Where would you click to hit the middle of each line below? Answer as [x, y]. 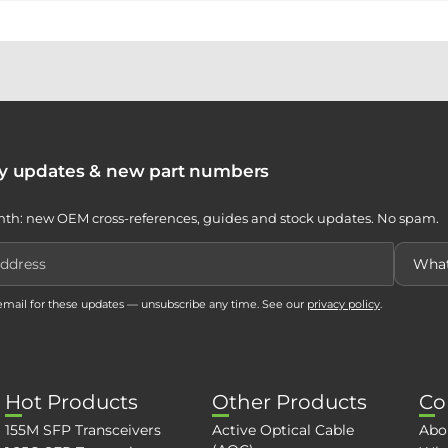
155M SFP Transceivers [83, 430]
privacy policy [343, 304]
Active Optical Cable [283, 430]
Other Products [290, 402]
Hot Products [72, 402]
